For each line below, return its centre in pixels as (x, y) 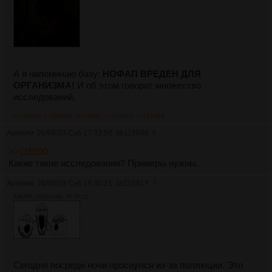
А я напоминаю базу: (58, 74)
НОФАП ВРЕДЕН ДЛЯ (152, 74)
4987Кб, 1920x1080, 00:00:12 (51, 197)
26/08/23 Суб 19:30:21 (75, 184)
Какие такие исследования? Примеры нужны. (104, 163)
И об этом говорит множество (138, 86)
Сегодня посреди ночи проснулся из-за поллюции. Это (128, 265)
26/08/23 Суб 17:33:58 (75, 133)
